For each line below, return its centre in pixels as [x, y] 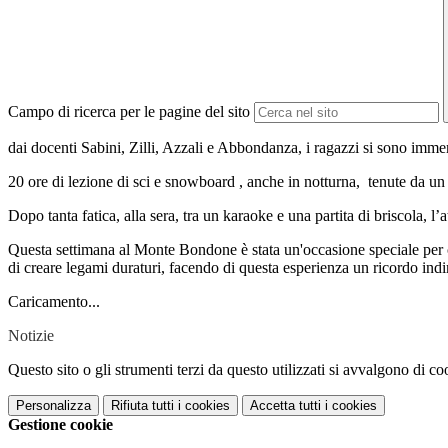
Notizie [31, 336]
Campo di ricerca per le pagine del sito [129, 112]
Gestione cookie [60, 425]
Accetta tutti [285, 406]
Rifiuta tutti [142, 406]
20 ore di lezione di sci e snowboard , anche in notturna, [184, 182]
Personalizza [53, 406]
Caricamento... [54, 302]
